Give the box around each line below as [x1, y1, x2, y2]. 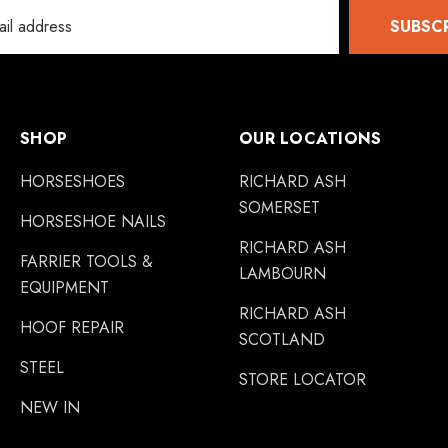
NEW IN [20, 396, 80, 419]
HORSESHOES [20, 170, 125, 193]
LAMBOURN [239, 262, 326, 285]
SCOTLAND [239, 328, 325, 351]
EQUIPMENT [20, 276, 109, 299]
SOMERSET [239, 196, 320, 219]
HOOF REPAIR [20, 316, 124, 339]
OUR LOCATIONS [239, 127, 382, 150]
